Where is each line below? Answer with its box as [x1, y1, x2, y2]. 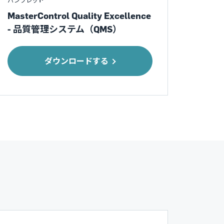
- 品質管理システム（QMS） [7, 23, 121, 35]
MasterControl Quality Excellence [7, 10, 151, 21]
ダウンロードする [44, 56, 109, 66]
